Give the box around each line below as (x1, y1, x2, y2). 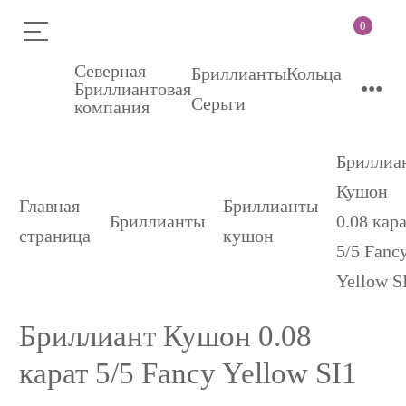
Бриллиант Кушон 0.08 (19, 320, 313, 353)
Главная (19, 196, 81, 217)
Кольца (286, 63, 343, 84)
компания (74, 97, 150, 118)
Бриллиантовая (74, 79, 192, 100)
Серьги (191, 93, 246, 114)
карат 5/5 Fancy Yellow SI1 (19, 357, 358, 391)
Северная (74, 61, 147, 82)
